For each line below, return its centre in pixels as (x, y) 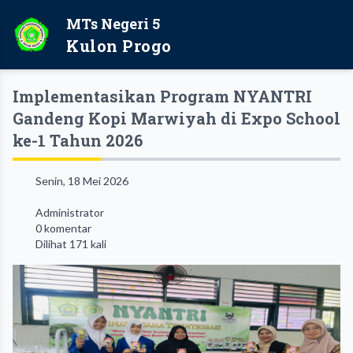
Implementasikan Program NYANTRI (162, 96)
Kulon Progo (119, 46)
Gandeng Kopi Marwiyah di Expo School (176, 118)
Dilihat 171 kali (69, 244)
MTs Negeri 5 (113, 24)
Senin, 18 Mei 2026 (80, 181)
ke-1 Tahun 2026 (78, 140)
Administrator (68, 212)
